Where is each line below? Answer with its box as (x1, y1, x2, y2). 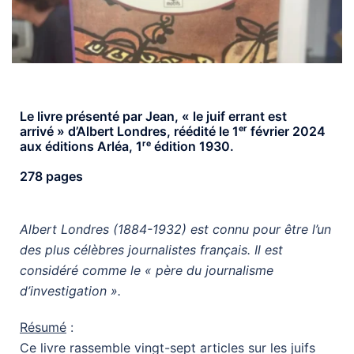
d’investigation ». (20, 282, 121, 299)
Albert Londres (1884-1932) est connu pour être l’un (20, 220, 331, 237)
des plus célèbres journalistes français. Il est (20, 241, 283, 258)
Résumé (20, 318, 66, 335)
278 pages (20, 168, 83, 184)
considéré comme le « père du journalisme (20, 262, 273, 278)
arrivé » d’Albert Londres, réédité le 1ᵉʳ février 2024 (20, 122, 326, 139)
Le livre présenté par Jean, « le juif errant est (20, 107, 287, 124)
